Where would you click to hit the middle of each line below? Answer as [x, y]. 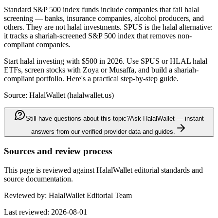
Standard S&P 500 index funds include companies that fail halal [101, 10]
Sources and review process [58, 151]
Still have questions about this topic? [78, 119]
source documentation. [38, 179]
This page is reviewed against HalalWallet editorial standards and [103, 170]
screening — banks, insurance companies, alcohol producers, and [104, 18]
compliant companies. [37, 45]
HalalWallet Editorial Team [90, 195]
